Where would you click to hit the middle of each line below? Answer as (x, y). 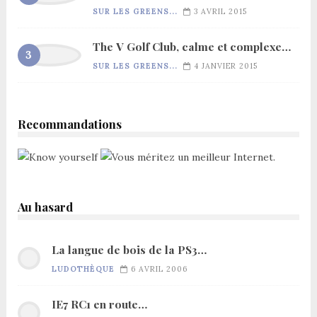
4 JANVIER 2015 (225, 66)
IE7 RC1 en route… (99, 304)
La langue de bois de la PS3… (129, 250)
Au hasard (45, 207)
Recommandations (69, 124)
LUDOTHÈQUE (83, 269)
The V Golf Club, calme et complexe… (191, 47)
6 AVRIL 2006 (159, 269)
